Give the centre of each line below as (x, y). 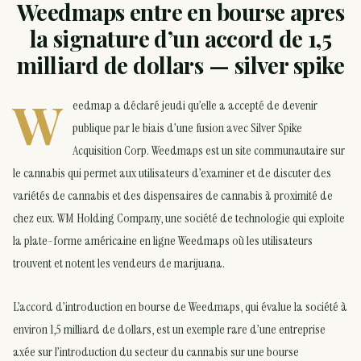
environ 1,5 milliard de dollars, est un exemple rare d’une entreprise (169, 329)
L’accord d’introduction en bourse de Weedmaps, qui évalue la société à (180, 306)
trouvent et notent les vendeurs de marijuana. (119, 263)
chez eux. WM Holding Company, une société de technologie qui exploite (179, 218)
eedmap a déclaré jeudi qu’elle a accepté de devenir (195, 106)
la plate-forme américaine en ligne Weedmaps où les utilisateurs (163, 241)
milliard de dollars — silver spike (180, 65)
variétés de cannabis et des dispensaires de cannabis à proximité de (173, 196)
